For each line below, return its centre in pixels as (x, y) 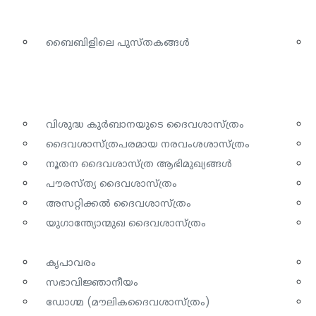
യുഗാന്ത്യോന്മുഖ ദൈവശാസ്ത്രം (126, 223)
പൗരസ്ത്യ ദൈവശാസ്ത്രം (111, 183)
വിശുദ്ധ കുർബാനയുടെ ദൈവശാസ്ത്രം (145, 124)
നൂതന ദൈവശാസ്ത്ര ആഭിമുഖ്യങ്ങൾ (139, 163)
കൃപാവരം (71, 262)
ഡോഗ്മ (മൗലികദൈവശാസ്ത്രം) (128, 302)
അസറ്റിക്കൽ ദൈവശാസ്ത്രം (118, 203)
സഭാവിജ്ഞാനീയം (92, 282)
